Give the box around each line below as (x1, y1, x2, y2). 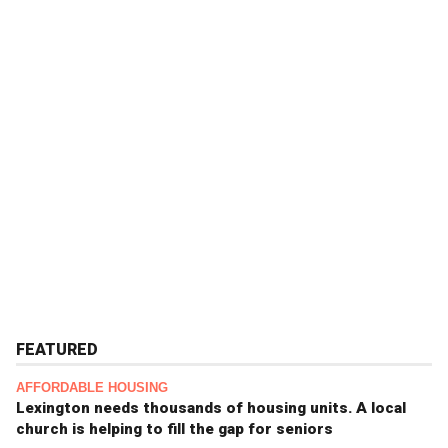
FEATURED (16, 340, 98, 360)
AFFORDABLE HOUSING (16, 380, 168, 396)
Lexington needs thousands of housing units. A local (16, 399, 406, 418)
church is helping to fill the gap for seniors (16, 420, 333, 439)
